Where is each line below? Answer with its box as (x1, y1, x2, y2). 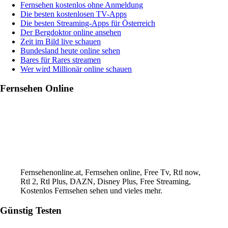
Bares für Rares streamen (20, 55, 101, 64)
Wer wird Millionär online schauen (20, 64, 132, 73)
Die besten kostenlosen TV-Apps (20, 9, 127, 18)
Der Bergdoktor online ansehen (20, 27, 121, 37)
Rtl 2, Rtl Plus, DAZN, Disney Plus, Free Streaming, (20, 177, 191, 186)
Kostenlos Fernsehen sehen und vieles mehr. (20, 186, 162, 195)
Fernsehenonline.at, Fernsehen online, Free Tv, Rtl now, (20, 168, 201, 177)
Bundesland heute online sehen (20, 46, 120, 55)
